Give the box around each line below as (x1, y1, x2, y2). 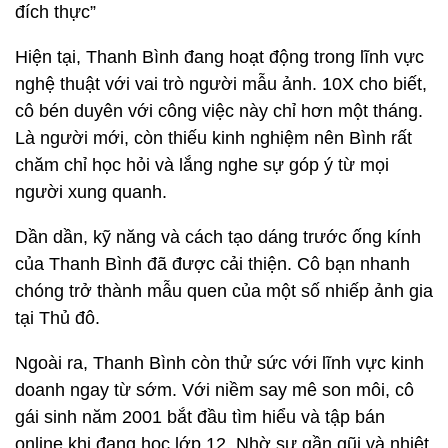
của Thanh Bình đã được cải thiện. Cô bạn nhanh (15, 253, 410, 274)
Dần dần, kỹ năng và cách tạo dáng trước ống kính (15, 226, 421, 247)
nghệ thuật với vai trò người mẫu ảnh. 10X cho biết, (15, 73, 427, 94)
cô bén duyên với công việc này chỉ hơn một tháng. (15, 100, 423, 121)
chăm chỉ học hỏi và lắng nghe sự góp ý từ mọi (15, 154, 389, 175)
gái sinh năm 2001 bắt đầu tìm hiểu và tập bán (15, 406, 385, 427)
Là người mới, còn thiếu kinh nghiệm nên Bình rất (15, 127, 412, 148)
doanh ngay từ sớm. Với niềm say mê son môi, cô (15, 379, 414, 400)
